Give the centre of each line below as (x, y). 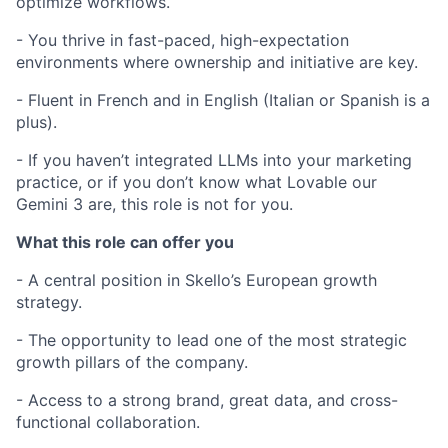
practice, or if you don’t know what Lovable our (196, 182)
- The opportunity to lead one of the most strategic (211, 340)
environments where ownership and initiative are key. (217, 62)
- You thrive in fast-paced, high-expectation (182, 40)
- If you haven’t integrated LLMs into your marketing (214, 160)
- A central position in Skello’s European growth (196, 280)
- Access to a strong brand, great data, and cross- (207, 400)
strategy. (49, 302)
